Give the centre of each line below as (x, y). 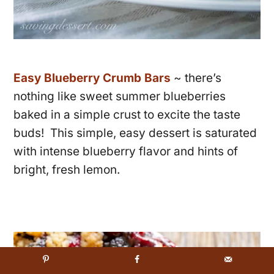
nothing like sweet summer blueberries (120, 97)
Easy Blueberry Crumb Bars (92, 78)
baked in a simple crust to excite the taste (127, 115)
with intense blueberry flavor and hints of (126, 152)
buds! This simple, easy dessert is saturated (135, 133)
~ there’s (198, 78)
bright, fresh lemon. (67, 170)
